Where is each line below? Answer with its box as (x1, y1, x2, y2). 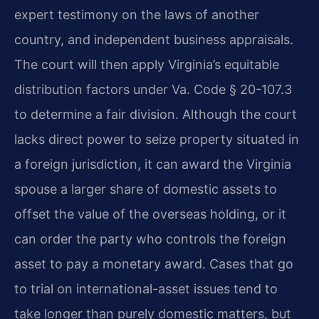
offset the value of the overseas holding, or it (14, 206, 286, 222)
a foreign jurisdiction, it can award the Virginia (14, 157, 291, 172)
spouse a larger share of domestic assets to (14, 182, 277, 197)
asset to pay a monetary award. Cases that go (14, 256, 293, 272)
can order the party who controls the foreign (14, 231, 286, 247)
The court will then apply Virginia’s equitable (14, 57, 279, 73)
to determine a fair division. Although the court (14, 107, 297, 122)
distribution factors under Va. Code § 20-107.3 (14, 82, 292, 98)
